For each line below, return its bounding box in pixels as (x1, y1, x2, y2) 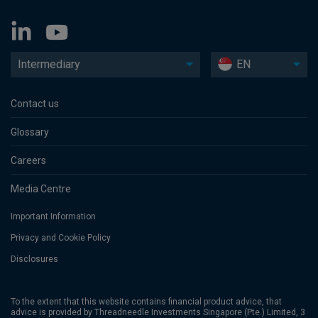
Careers (11, 155, 46, 167)
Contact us (11, 98, 59, 110)
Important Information (11, 212, 96, 222)
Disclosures (11, 254, 58, 265)
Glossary (11, 126, 49, 138)
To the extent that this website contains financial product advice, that (11, 297, 282, 307)
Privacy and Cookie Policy (11, 233, 111, 243)
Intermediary (18, 57, 80, 72)
